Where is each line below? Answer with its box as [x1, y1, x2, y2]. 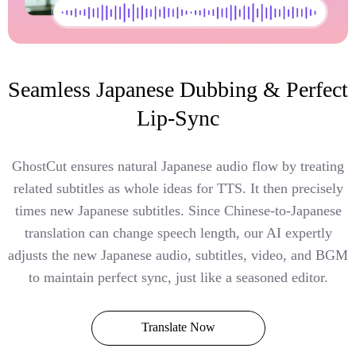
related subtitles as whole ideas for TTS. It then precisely [13, 180, 343, 196]
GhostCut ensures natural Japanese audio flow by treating [12, 157, 344, 174]
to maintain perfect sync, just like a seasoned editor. [28, 269, 328, 285]
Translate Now [141, 319, 215, 334]
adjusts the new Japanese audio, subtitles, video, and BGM [8, 246, 348, 263]
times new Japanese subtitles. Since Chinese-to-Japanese [14, 202, 342, 219]
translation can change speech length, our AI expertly [24, 224, 332, 241]
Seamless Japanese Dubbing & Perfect [8, 76, 348, 102]
